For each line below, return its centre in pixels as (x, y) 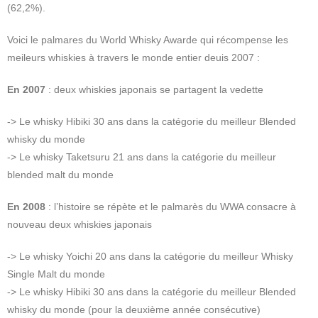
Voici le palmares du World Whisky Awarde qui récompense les (148, 39)
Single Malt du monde (56, 274)
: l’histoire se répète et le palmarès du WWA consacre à (171, 206)
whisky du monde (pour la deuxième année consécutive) (134, 309)
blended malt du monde (60, 174)
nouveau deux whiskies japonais (79, 224)
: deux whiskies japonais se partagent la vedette (154, 89)
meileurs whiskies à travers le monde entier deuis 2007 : (133, 57)
